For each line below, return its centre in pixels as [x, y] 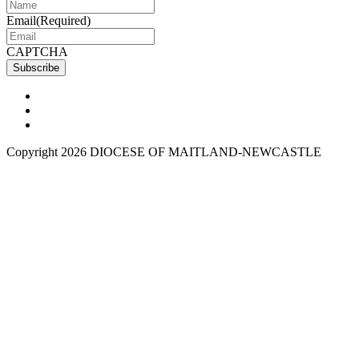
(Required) [63, 20]
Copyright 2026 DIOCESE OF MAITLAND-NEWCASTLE [164, 151]
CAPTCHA [37, 51]
